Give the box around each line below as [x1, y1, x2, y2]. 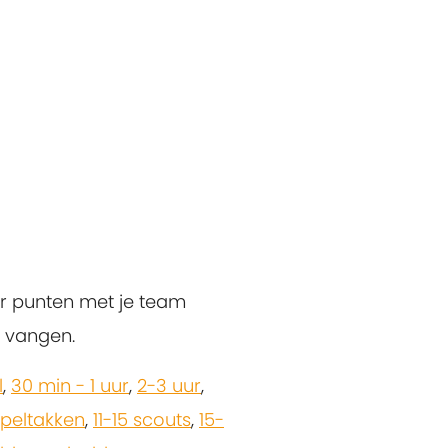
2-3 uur [137, 373, 201, 399]
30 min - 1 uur [11, 373, 129, 399]
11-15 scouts [93, 407, 191, 433]
